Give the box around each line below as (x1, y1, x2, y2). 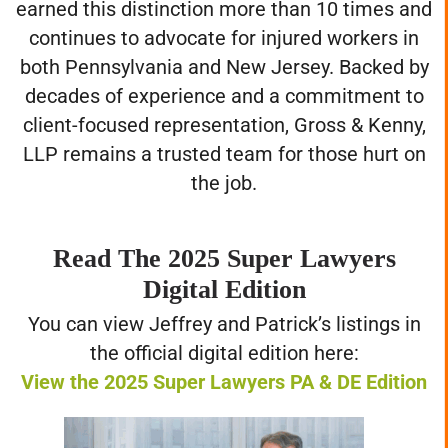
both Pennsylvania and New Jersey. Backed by (19, 74, 429, 99)
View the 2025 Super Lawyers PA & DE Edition (21, 389, 427, 414)
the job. (191, 190, 257, 215)
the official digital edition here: (89, 360, 359, 385)
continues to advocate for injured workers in (29, 45, 419, 70)
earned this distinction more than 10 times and (16, 16, 432, 41)
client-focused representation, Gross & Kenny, (22, 132, 426, 157)
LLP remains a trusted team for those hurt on (22, 161, 426, 186)
